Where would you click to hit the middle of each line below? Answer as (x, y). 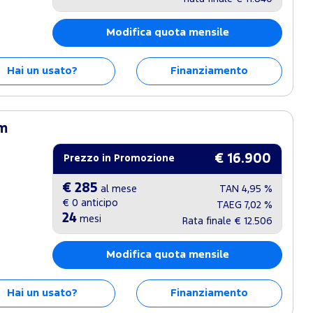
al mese (118, 189)
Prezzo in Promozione (119, 159)
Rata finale (208, 221)
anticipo (99, 203)
